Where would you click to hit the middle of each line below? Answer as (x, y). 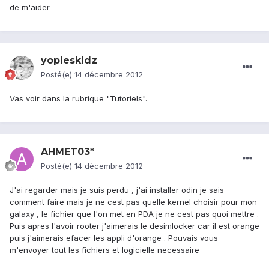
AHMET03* (68, 152)
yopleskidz (69, 61)
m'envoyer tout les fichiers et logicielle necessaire (104, 250)
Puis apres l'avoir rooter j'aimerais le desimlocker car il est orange (134, 226)
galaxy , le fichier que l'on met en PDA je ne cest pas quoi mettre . (134, 214)
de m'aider (30, 8)
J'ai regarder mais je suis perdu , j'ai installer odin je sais (117, 190)
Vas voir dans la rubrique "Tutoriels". (78, 99)
